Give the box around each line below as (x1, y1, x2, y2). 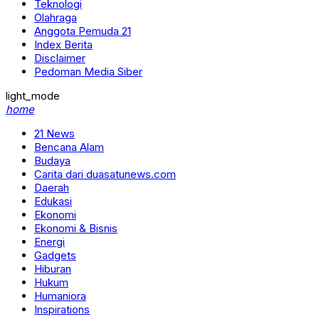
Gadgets (34, 249, 76, 262)
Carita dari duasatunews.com (34, 167, 176, 181)
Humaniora (34, 289, 86, 303)
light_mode (6, 89, 60, 103)
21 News (34, 127, 75, 140)
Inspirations (34, 303, 90, 316)
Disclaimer (34, 51, 85, 65)
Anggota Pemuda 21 (34, 24, 131, 38)
